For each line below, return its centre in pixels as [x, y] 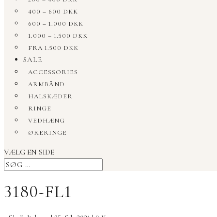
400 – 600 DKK [53, 12]
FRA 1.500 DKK [53, 48]
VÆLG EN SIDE [29, 152]
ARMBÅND [46, 84]
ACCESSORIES [53, 72]
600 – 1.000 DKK [56, 24]
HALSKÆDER [50, 96]
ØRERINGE [47, 133]
